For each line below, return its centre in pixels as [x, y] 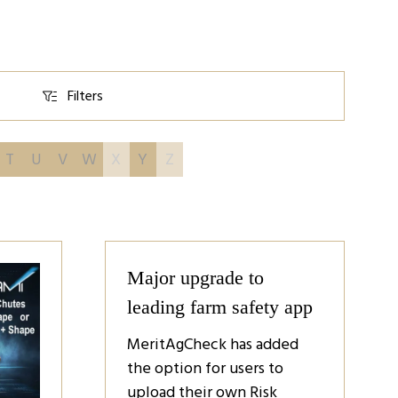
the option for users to [205, 368]
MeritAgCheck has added [213, 344]
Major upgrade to [195, 278]
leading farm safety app [220, 307]
